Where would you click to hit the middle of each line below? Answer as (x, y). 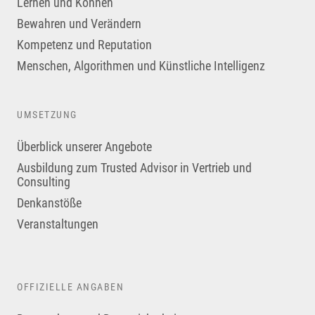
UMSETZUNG (47, 114)
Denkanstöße (49, 203)
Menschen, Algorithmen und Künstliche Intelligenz (141, 65)
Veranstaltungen (58, 224)
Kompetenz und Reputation (84, 44)
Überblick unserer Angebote (84, 147)
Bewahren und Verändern (79, 23)
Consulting (44, 182)
